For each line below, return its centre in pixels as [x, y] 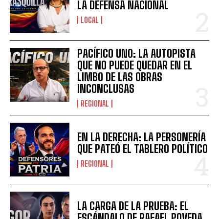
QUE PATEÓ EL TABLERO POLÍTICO [143, 149]
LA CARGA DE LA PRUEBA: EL [133, 206]
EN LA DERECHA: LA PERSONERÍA [142, 137]
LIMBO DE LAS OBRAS [120, 77]
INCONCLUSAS [106, 89]
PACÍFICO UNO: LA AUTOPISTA [137, 54]
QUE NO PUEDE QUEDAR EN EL [135, 66]
